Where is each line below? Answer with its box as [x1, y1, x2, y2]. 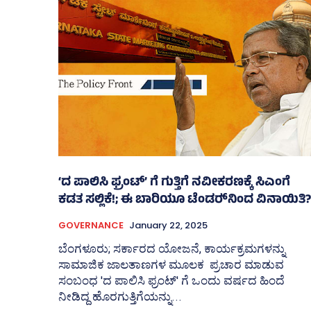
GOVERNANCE [58, 219, 124, 233]
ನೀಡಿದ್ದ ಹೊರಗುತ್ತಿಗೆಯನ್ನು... [58, 289, 182, 304]
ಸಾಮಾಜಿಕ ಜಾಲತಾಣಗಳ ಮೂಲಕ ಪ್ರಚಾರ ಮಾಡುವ [58, 258, 284, 272]
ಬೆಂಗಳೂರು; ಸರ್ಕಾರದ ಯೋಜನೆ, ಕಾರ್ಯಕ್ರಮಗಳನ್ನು [58, 242, 285, 256]
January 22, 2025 [129, 219, 208, 233]
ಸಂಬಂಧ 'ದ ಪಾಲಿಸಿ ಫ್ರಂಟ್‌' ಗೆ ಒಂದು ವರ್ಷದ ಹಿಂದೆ [58, 274, 285, 288]
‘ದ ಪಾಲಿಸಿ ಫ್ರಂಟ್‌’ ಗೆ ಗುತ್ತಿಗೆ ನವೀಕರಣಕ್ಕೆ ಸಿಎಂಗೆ [58, 173, 290, 194]
